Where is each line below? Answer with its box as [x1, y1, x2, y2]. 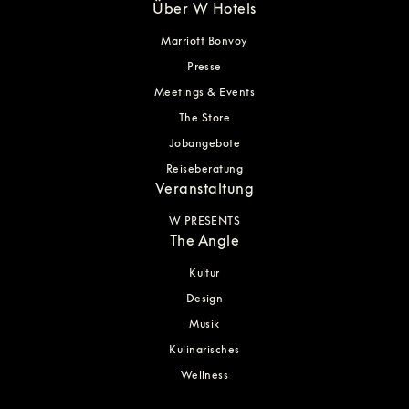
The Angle [169, 231, 240, 249]
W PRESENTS [168, 214, 241, 227]
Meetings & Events [153, 85, 256, 99]
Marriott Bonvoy [161, 34, 248, 47]
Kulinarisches [169, 342, 240, 356]
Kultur [189, 266, 220, 279]
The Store [178, 110, 231, 124]
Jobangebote [168, 136, 241, 150]
